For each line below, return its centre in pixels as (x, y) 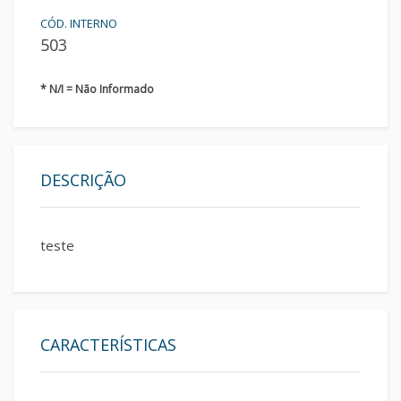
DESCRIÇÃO (83, 180)
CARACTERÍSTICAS (108, 345)
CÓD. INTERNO (79, 23)
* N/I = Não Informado (97, 89)
